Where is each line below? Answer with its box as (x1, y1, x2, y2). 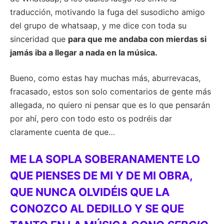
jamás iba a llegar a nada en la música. (10, 47, 157, 57)
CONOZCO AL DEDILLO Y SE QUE (10, 202, 184, 215)
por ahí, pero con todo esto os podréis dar (10, 113, 172, 123)
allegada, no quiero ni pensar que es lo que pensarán (10, 100, 210, 110)
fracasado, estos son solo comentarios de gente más (10, 86, 211, 96)
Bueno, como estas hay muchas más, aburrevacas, (10, 73, 200, 83)
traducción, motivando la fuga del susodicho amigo (10, 7, 205, 17)
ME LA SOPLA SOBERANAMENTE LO (10, 152, 200, 165)
